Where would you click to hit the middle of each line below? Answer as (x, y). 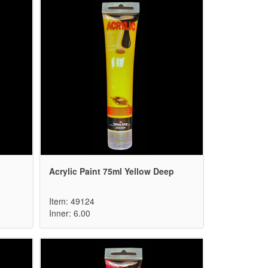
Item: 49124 (72, 201)
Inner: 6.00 (70, 213)
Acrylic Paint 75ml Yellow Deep (112, 171)
